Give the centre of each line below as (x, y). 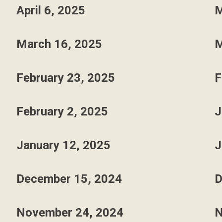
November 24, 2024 (70, 213)
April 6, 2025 (51, 10)
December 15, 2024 (69, 179)
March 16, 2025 (59, 44)
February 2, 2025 (62, 111)
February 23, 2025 (65, 78)
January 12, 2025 (63, 145)
